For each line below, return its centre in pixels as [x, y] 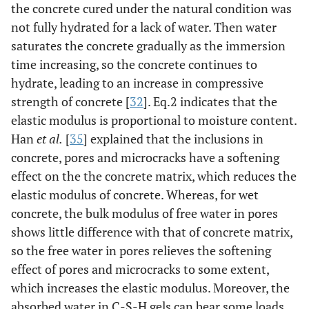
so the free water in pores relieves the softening [141, 251]
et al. [50, 139]
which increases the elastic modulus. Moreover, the [150, 288]
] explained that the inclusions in [173, 139]
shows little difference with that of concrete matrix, [152, 232]
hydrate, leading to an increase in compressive [137, 83]
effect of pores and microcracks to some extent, [140, 269]
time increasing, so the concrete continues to [134, 64]
